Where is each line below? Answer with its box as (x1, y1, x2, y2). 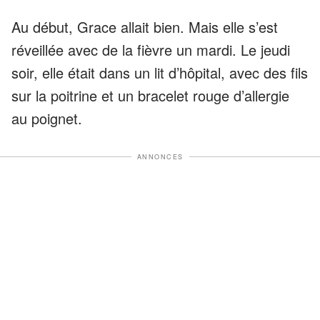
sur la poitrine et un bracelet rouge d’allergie (11, 84, 289, 106)
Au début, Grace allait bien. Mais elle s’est (11, 16, 278, 37)
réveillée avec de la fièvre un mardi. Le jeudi (11, 39, 290, 60)
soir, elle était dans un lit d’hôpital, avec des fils (11, 61, 308, 83)
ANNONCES (136, 151, 184, 161)
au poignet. (11, 107, 82, 129)
